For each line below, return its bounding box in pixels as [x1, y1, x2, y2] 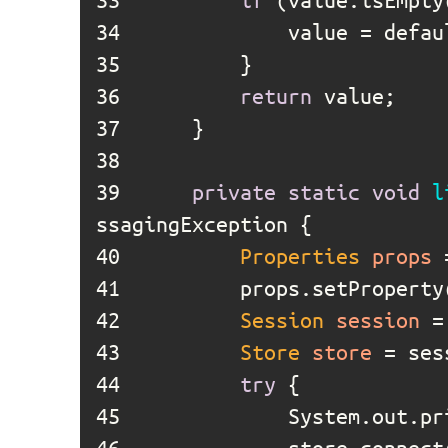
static [288, 179, 360, 204]
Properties [240, 243, 360, 268]
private [192, 179, 276, 204]
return [240, 83, 312, 108]
